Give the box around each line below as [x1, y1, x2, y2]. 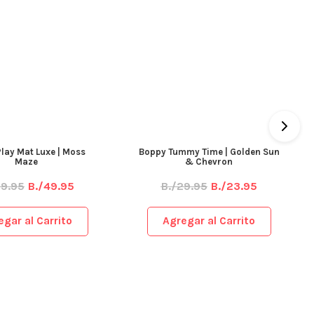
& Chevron [185, 156, 233, 167]
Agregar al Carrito [163, 214, 255, 228]
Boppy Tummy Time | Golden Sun [138, 146, 280, 157]
